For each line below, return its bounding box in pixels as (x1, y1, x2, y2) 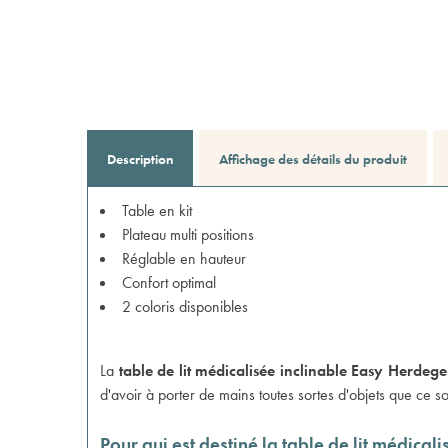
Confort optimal (122, 272, 216, 293)
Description (107, 150, 173, 168)
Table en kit (122, 200, 192, 221)
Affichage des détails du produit (219, 150, 407, 168)
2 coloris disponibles (122, 296, 248, 317)
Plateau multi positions (122, 224, 254, 245)
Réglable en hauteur (122, 248, 246, 269)
